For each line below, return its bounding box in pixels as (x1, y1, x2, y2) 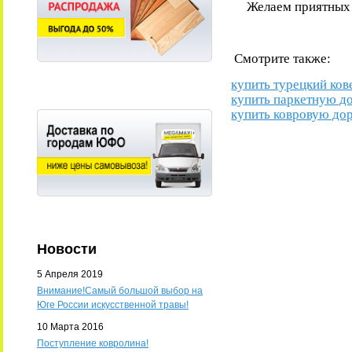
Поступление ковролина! (37, 338, 149, 350)
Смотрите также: (231, 51, 332, 66)
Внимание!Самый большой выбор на (37, 285, 203, 297)
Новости (37, 241, 97, 258)
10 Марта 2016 (37, 321, 104, 333)
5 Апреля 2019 (37, 269, 104, 280)
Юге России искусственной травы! (37, 299, 189, 311)
